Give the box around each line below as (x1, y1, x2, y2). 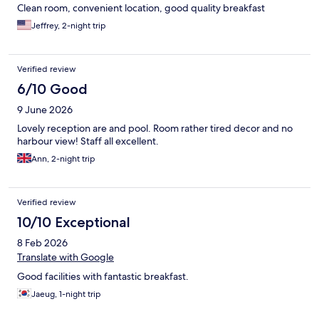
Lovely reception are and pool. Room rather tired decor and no (17, 122, 293, 135)
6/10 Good (17, 80, 88, 98)
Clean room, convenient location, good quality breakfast (17, 1, 265, 15)
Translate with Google (17, 251, 114, 264)
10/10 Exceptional (17, 214, 130, 231)
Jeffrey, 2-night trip (31, 20, 106, 32)
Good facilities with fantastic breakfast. (17, 270, 189, 283)
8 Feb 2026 (17, 236, 68, 250)
